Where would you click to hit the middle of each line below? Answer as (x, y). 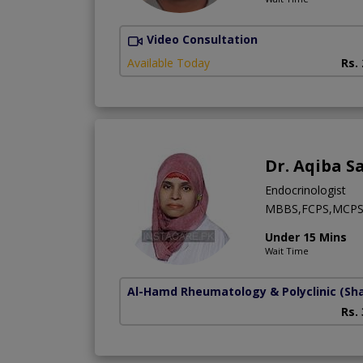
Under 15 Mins (306, 237)
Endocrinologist (305, 190)
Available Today (169, 62)
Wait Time (287, 250)
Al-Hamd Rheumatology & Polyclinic (232, 291)
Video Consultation (202, 40)
